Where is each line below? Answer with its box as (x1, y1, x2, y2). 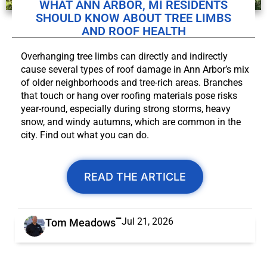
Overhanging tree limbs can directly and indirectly (21, 51, 228, 63)
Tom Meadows (45, 216, 116, 229)
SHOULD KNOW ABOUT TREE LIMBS (36, 11, 231, 26)
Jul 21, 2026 (122, 216, 173, 228)
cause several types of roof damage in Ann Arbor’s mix (21, 64, 249, 76)
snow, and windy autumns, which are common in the (21, 116, 241, 128)
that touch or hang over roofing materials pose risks (21, 90, 237, 102)
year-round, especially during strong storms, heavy (21, 103, 231, 115)
